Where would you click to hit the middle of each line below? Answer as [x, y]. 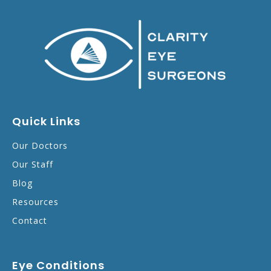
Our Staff [33, 164]
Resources [35, 201]
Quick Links [46, 121]
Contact [30, 220]
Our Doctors [40, 145]
